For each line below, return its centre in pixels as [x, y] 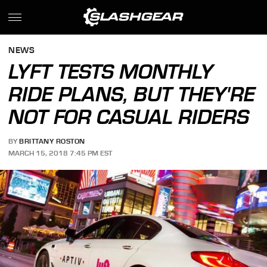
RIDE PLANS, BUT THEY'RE [132, 94]
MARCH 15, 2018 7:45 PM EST [60, 153]
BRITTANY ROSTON [52, 142]
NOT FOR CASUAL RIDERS [129, 117]
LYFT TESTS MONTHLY [111, 72]
